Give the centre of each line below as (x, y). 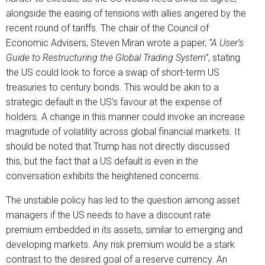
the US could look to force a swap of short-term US (113, 73)
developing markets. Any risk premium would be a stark (120, 245)
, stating (224, 58)
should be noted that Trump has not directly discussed (118, 147)
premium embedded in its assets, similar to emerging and (124, 230)
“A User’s (226, 43)
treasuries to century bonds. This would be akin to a (112, 88)
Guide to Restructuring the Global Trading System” (107, 58)
